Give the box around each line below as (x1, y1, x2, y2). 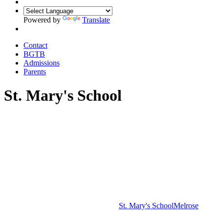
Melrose (174, 201, 198, 210)
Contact (23, 41, 47, 49)
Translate (82, 16, 110, 24)
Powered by (23, 16, 63, 24)
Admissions (23, 59, 60, 67)
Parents (23, 67, 46, 76)
